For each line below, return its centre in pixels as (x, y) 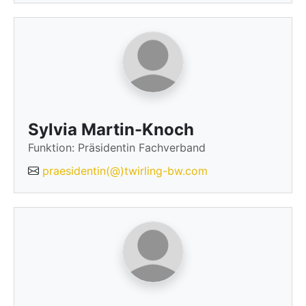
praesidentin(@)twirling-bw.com (125, 171)
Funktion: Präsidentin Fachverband (117, 148)
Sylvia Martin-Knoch (111, 129)
